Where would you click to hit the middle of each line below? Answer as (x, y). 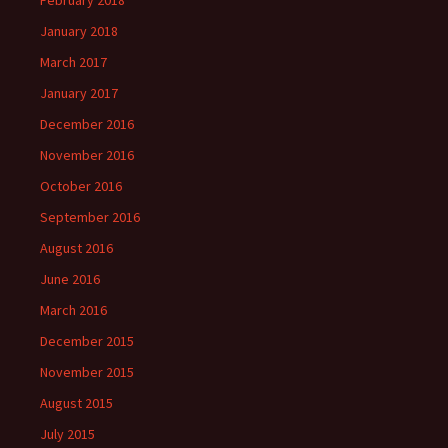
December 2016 (87, 124)
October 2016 (81, 186)
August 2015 (76, 403)
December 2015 (87, 341)
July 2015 (67, 434)
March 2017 (73, 62)
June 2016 (70, 279)
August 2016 (76, 248)
